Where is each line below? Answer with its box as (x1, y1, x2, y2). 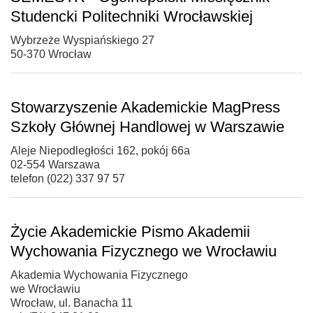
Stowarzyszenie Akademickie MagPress (10, 98, 280, 116)
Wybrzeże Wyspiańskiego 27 (10, 34, 154, 46)
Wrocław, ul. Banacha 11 (10, 296, 133, 309)
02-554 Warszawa (10, 158, 100, 170)
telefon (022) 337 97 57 (10, 172, 125, 184)
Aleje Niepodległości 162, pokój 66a (10, 144, 190, 156)
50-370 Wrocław (10, 48, 92, 60)
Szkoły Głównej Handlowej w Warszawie (10, 117, 284, 136)
